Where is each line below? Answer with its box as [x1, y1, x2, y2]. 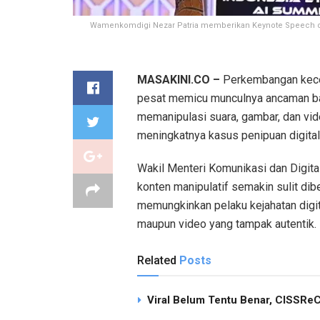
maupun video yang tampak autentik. [137, 216, 316, 231]
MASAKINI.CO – [137, 72, 220, 86]
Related [137, 253, 176, 267]
